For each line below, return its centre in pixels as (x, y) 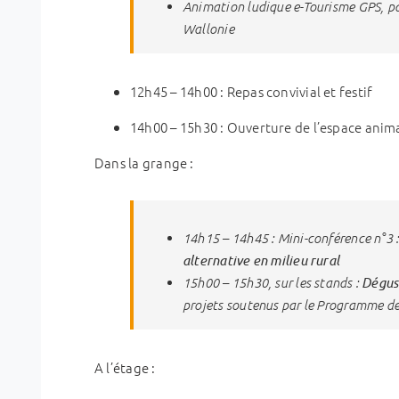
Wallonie (208, 28)
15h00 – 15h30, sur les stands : (273, 282)
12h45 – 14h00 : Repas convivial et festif (252, 91)
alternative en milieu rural (261, 260)
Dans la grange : (144, 162)
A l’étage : (125, 367)
